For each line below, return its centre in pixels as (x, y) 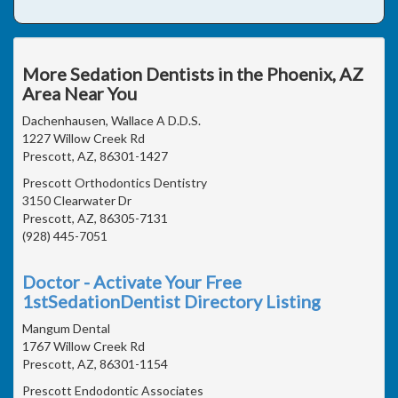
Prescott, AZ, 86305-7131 (95, 218)
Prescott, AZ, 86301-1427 (95, 155)
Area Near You (80, 93)
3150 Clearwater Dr (77, 200)
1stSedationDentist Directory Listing (171, 301)
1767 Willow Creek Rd (84, 346)
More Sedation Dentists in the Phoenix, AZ (193, 73)
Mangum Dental (66, 328)
